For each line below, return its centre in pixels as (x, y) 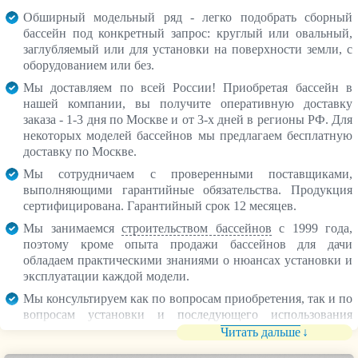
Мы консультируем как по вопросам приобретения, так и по (188, 299)
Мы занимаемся (72, 229)
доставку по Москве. (80, 152)
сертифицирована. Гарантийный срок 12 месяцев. (160, 206)
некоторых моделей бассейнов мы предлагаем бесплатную (188, 136)
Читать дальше (261, 332)
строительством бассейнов (197, 229)
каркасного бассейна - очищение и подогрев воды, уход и (188, 331)
